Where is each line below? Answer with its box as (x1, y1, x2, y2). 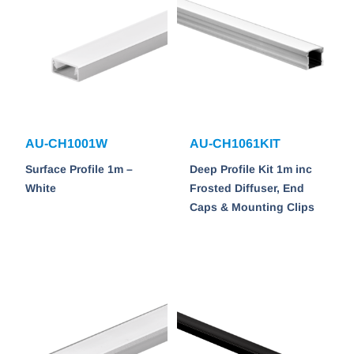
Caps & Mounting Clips (190, 201, 314, 214)
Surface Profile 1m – (25, 163, 133, 176)
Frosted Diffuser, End (190, 182, 304, 195)
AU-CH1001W (25, 137, 107, 151)
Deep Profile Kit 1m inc (190, 163, 312, 176)
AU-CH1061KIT (190, 137, 281, 151)
